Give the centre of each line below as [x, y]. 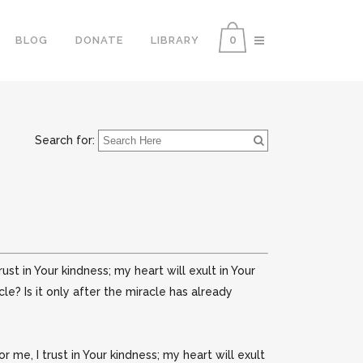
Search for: [65, 140]
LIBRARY [175, 40]
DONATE [99, 40]
